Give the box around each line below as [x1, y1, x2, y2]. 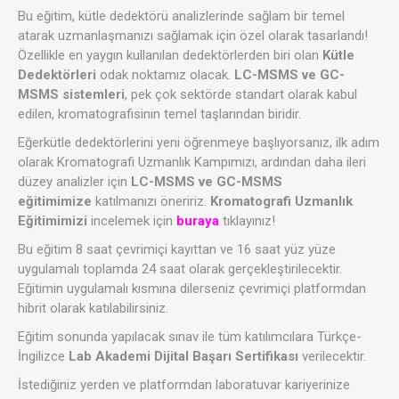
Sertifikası [235, 348, 298, 365]
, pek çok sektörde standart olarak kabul [125, 86, 357, 103]
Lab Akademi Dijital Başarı [69, 348, 232, 365]
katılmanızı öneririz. [92, 193, 210, 210]
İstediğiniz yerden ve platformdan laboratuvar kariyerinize [18, 377, 350, 394]
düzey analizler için [18, 174, 131, 191]
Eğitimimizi [18, 213, 87, 230]
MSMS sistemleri [18, 86, 125, 103]
